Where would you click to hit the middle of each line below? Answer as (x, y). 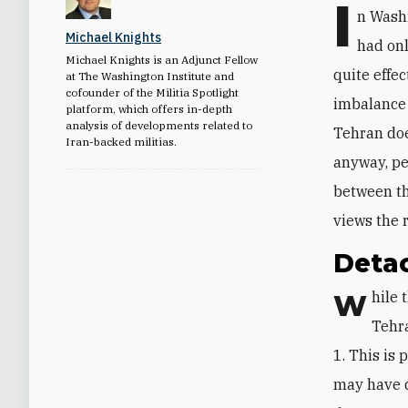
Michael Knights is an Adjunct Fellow (162, 59)
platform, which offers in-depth (149, 108)
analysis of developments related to (159, 125)
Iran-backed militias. (121, 141)
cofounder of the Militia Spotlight (152, 92)
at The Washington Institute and (150, 76)
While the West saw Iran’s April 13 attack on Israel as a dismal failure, (351, 306)
